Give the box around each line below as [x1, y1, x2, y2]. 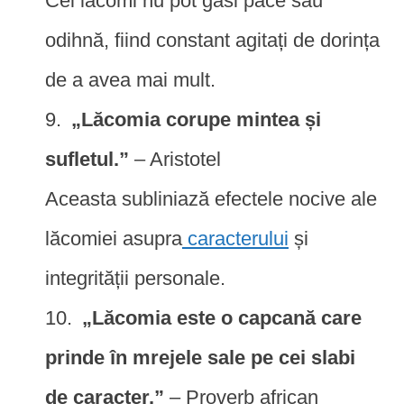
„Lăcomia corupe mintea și [71, 107, 321, 131]
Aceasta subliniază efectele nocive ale [45, 187, 377, 210]
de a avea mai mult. [45, 68, 216, 91]
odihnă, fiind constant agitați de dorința [45, 28, 380, 51]
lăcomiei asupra [45, 226, 182, 250]
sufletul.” [45, 147, 129, 170]
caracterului [182, 226, 289, 250]
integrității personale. [45, 266, 225, 289]
